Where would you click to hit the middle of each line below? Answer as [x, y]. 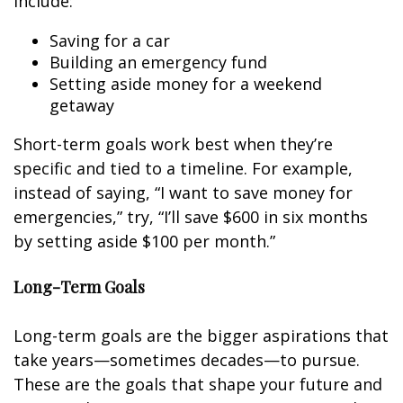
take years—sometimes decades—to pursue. [187, 360]
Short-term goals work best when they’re [173, 144]
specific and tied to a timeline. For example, [183, 168]
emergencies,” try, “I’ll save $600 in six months [191, 217]
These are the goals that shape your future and [198, 384]
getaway [82, 105]
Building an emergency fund [158, 62]
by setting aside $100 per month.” [144, 241]
